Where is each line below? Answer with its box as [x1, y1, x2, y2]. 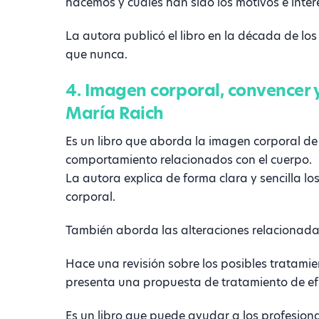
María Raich [66, 101, 164, 125]
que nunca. [66, 46, 127, 63]
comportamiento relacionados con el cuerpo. [66, 152, 312, 169]
